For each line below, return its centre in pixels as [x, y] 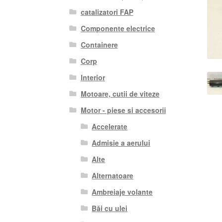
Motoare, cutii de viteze [120, 93]
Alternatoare [113, 175]
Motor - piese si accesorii [123, 110]
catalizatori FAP [107, 12]
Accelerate [110, 126]
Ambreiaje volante [122, 192]
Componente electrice [118, 28]
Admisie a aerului [121, 142]
